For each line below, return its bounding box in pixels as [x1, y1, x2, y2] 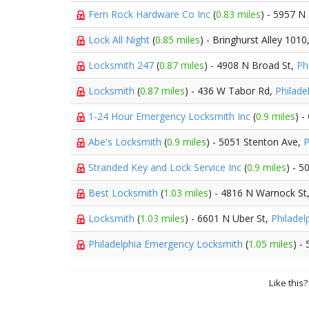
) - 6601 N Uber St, [185, 212, 271, 225]
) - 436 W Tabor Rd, [185, 84, 275, 97]
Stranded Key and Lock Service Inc [88, 161, 244, 174]
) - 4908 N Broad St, [204, 59, 297, 72]
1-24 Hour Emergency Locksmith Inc [88, 110, 253, 123]
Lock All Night [88, 33, 152, 46]
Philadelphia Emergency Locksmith [88, 237, 246, 250]
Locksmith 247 [88, 59, 157, 72]
